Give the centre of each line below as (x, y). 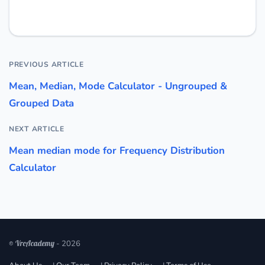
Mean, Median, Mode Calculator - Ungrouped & (118, 86)
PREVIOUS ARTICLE (46, 64)
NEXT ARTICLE (37, 129)
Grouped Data (41, 103)
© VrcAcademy (32, 243)
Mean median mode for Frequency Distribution (117, 150)
